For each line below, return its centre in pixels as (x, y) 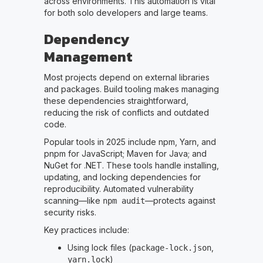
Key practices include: (86, 230)
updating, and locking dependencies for (122, 177)
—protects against (180, 201)
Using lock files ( (99, 248)
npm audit (124, 201)
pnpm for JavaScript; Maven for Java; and (125, 154)
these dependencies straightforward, (116, 101)
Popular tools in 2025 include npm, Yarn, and (130, 142)
